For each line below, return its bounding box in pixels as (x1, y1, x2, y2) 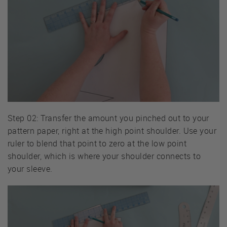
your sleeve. (8, 163, 53, 175)
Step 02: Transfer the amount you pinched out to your (8, 112, 209, 124)
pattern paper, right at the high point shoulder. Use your (8, 125, 217, 137)
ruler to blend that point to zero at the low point (8, 138, 187, 149)
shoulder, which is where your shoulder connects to (8, 150, 201, 162)
